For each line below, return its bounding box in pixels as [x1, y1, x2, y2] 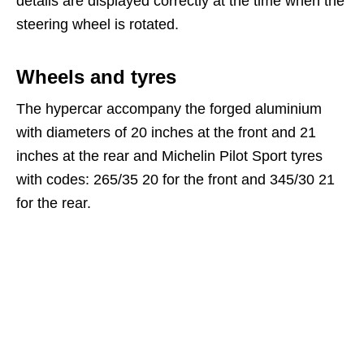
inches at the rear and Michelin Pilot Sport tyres [16, 147, 323, 164]
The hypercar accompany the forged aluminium [16, 100, 322, 117]
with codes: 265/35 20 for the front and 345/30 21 [16, 171, 335, 188]
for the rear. [16, 194, 91, 211]
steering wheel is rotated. [16, 15, 179, 32]
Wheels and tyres [16, 65, 176, 88]
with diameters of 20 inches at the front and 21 [16, 123, 316, 141]
